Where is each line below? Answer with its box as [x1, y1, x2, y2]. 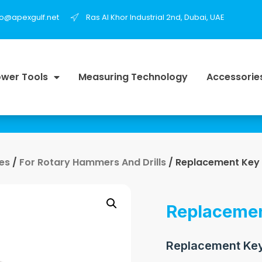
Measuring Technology [78, 70, 188, 84]
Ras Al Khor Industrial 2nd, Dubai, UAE [86, 11, 225, 23]
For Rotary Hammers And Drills [19, 155, 166, 169]
